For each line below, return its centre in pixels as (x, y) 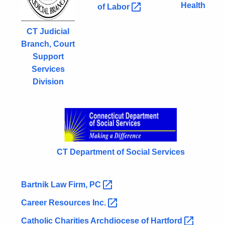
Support (48, 57)
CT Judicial (48, 32)
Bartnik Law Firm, (55, 185)
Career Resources (57, 203)
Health (193, 6)
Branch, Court (48, 44)
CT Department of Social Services (121, 152)
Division (48, 82)
